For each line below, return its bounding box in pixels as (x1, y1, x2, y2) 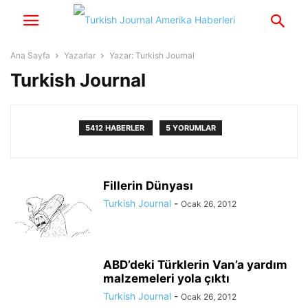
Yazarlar (64, 50, 96, 60)
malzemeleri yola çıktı (103, 272, 230, 285)
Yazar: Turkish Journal (109, 50, 195, 60)
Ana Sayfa (10, 50, 50, 60)
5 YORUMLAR (166, 123, 216, 133)
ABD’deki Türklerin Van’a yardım (103, 258, 287, 272)
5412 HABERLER (85, 123, 146, 133)
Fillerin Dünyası (103, 179, 193, 192)
